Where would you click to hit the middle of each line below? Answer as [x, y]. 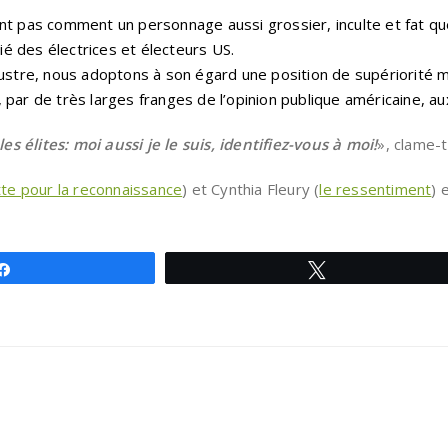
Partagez [50, 269]
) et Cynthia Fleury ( [251, 189]
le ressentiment [375, 189]
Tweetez [363, 269]
